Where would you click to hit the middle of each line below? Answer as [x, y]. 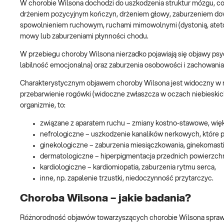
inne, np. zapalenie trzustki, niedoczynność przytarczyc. [127, 179]
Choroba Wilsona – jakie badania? [105, 198]
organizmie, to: [43, 106]
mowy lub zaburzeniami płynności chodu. [84, 37]
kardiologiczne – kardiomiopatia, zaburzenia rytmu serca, [128, 168]
